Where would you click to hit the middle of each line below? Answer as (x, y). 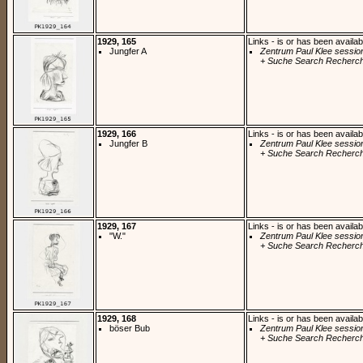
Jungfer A (128, 51)
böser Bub (130, 328)
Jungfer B (128, 143)
